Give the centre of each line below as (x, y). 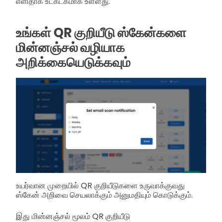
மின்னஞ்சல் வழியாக (70, 47)
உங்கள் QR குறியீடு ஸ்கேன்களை (101, 32)
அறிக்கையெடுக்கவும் (73, 62)
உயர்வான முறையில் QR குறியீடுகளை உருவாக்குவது (100, 185)
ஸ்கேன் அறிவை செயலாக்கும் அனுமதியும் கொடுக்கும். (104, 195)
